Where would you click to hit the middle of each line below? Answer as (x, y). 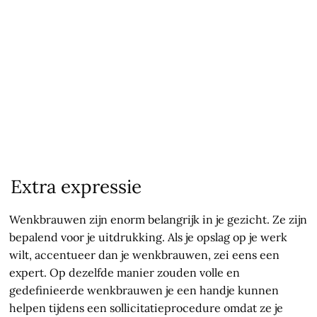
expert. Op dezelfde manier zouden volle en (125, 273)
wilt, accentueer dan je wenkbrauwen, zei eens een (145, 255)
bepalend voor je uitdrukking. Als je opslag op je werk (149, 237)
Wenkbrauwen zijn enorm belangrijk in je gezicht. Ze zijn (158, 220)
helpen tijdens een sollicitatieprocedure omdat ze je (146, 308)
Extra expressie (76, 187)
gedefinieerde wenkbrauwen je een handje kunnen (144, 290)
